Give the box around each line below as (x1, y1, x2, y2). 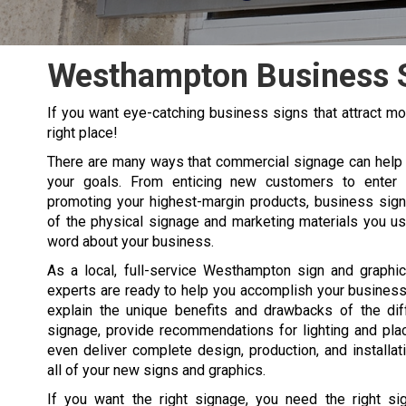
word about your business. (47, 233, 214, 250)
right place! (47, 124, 118, 141)
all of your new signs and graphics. (47, 362, 266, 379)
